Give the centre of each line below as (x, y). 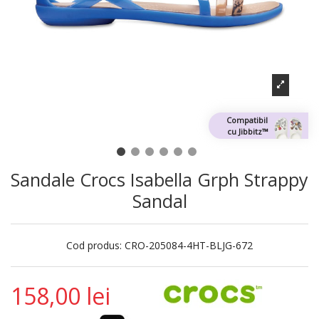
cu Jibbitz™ (247, 131)
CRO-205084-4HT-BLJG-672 (189, 246)
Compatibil (247, 120)
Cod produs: (94, 246)
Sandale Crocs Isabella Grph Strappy (159, 180)
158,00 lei (61, 296)
